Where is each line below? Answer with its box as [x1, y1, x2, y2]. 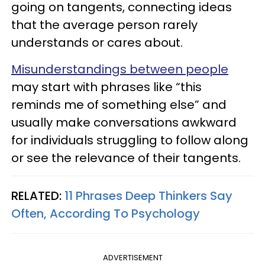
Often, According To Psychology [11, 205, 200, 222]
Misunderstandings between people [11, 60, 228, 77]
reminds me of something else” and [11, 96, 227, 113]
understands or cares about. [11, 34, 183, 51]
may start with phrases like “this [11, 78, 202, 95]
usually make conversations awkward [11, 114, 237, 131]
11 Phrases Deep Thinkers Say [64, 187, 232, 204]
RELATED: [11, 187, 64, 204]
